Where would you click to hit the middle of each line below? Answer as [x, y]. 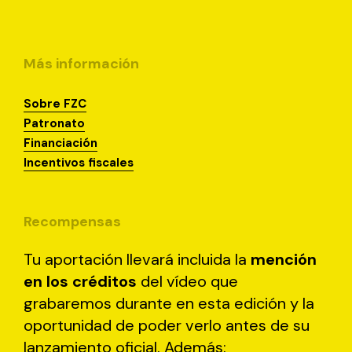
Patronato [54, 124]
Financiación [60, 143]
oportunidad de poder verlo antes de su [167, 325]
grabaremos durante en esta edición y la [169, 303]
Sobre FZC [55, 104]
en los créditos [80, 281]
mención [284, 259]
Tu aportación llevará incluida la [137, 259]
